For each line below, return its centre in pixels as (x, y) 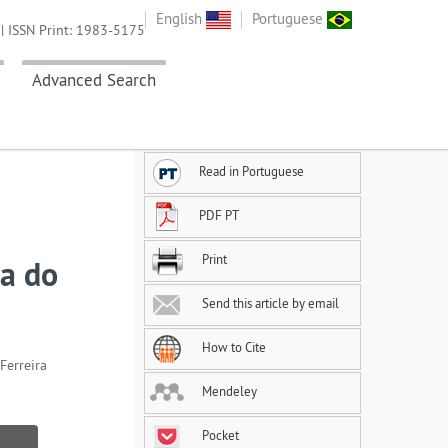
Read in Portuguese (251, 171)
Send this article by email (269, 303)
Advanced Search (94, 80)
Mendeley (228, 391)
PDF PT (219, 215)
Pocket (219, 435)
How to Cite (232, 347)
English (181, 18)
